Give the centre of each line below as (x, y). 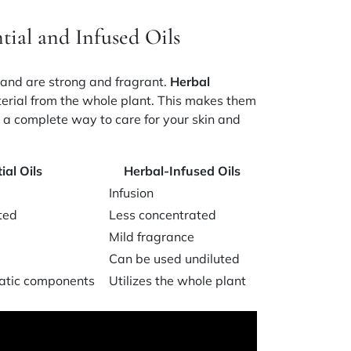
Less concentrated (163, 214)
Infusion (132, 192)
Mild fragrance (152, 236)
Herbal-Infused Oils (182, 170)
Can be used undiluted (175, 258)
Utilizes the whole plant (178, 280)
